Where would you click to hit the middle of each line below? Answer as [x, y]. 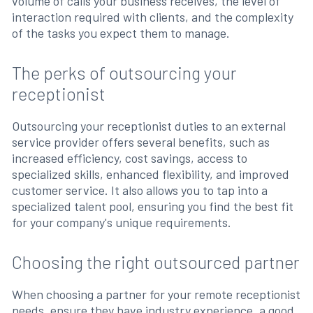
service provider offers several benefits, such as [140, 141]
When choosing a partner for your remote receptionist [156, 294]
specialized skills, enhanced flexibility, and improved [150, 174]
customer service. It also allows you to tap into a [139, 190]
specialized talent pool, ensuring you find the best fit [152, 206]
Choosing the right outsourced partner [155, 262]
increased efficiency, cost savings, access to [129, 158]
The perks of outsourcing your [124, 72]
